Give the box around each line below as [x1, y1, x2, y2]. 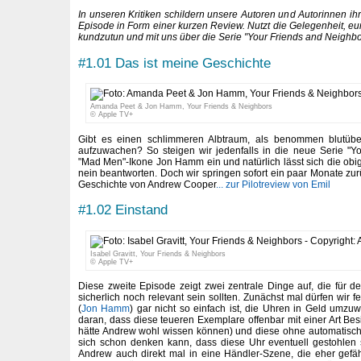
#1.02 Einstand [78, 201, 168, 218]
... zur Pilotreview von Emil [216, 178, 330, 190]
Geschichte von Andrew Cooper [78, 178, 216, 190]
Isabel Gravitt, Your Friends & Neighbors [89, 249, 226, 258]
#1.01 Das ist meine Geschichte [78, 54, 271, 71]
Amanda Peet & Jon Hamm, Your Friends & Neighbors [89, 102, 272, 111]
